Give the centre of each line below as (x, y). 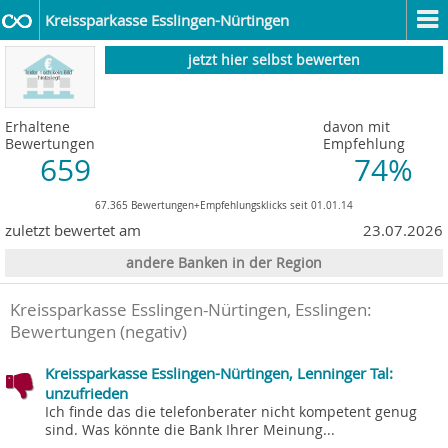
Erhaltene (37, 127)
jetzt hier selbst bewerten (274, 60)
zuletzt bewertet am (73, 230)
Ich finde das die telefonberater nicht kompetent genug (231, 412)
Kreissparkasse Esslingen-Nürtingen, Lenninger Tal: (219, 373)
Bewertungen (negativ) (98, 332)
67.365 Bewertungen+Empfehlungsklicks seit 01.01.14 (224, 205)
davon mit (356, 127)
